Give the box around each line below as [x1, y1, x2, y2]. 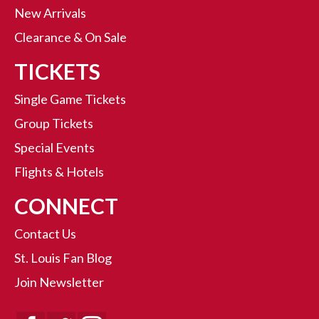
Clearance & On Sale [14, 29, 127, 45]
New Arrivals [14, 5, 86, 21]
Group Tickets [14, 115, 93, 131]
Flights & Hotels [14, 164, 104, 179]
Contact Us [14, 226, 76, 241]
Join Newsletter [14, 274, 104, 290]
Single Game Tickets [14, 91, 126, 107]
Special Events [14, 140, 95, 155]
